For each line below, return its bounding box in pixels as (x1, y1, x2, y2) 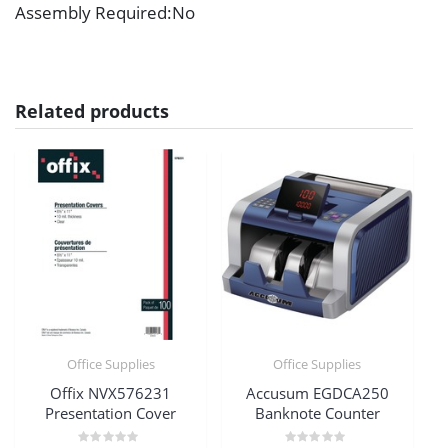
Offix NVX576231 (50, 382, 172, 403)
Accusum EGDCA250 (245, 382, 389, 403)
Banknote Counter (254, 402, 380, 423)
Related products (15, 99, 169, 124)
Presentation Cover (45, 402, 177, 423)
